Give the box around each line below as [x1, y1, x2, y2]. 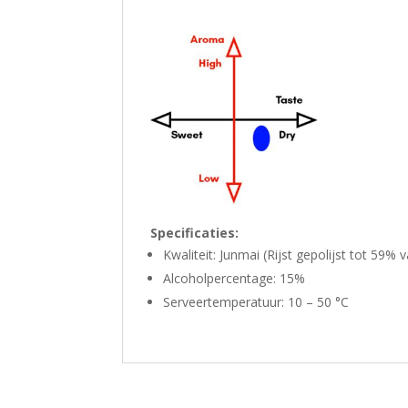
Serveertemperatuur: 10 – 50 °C [163, 293, 350, 311]
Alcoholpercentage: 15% [163, 270, 306, 288]
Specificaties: [150, 224, 240, 242]
